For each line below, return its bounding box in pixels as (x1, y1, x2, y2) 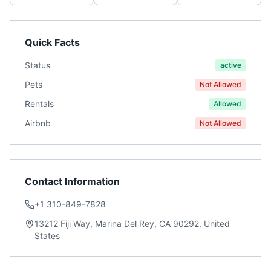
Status (25, 60, 50, 70)
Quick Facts (25, 36, 80, 48)
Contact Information (25, 175, 120, 188)
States (34, 230, 60, 241)
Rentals (25, 99, 54, 109)
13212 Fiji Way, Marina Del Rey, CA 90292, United (34, 218, 230, 229)
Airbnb (25, 118, 51, 128)
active (220, 60, 241, 70)
